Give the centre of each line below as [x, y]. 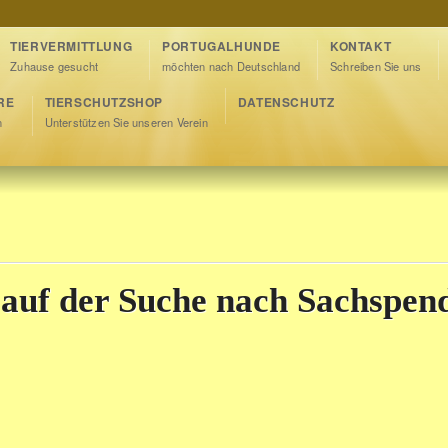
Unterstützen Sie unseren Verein [126, 122]
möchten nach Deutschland [231, 66]
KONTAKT [361, 46]
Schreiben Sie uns [376, 66]
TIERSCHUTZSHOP [104, 102]
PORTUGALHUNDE [222, 46]
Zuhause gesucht [54, 66]
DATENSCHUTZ [286, 102]
